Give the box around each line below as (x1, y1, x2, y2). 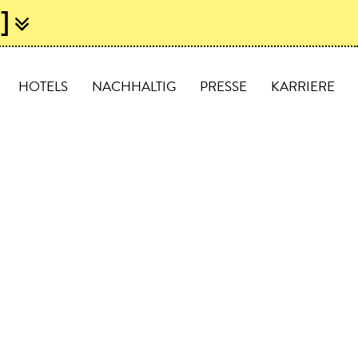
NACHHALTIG (92, 76, 177, 97)
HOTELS (18, 76, 69, 97)
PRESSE (200, 76, 248, 97)
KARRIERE (271, 76, 336, 97)
